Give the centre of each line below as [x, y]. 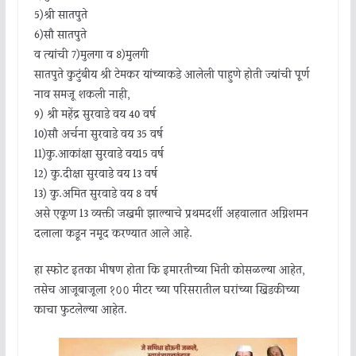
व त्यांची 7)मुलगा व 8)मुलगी [91, 55]
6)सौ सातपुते [60, 35]
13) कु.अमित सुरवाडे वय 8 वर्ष [95, 194]
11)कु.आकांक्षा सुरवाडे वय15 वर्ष [99, 155]
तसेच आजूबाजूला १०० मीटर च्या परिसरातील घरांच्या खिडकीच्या [166, 290]
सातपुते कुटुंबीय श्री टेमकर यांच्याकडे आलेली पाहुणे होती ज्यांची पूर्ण [171, 75]
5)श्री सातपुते [60, 15]
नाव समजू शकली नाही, [82, 95]
